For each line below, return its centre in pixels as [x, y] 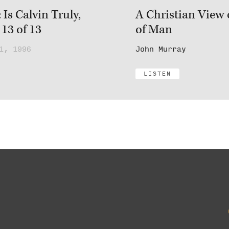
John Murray [161, 49]
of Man [154, 30]
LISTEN [157, 73]
